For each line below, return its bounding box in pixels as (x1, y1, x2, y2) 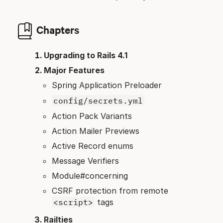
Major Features (44, 65, 105, 76)
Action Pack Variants (52, 111, 132, 121)
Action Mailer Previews (52, 126, 139, 136)
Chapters (36, 22, 79, 36)
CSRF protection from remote (52, 186, 168, 196)
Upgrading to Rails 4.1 (44, 50, 127, 61)
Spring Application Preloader (52, 80, 162, 91)
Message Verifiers (52, 156, 119, 166)
